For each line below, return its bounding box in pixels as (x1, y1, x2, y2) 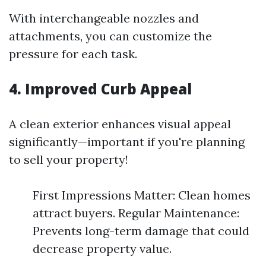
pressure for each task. (9, 46, 137, 61)
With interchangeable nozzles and (9, 11, 199, 26)
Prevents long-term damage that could (33, 223, 249, 238)
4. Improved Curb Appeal (9, 79, 192, 99)
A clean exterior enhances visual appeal (9, 116, 231, 131)
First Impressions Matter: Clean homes (33, 188, 251, 202)
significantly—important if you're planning (9, 134, 245, 149)
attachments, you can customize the (9, 28, 212, 43)
